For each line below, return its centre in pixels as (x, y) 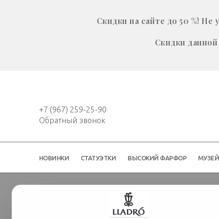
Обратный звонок (72, 120)
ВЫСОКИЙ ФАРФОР (157, 158)
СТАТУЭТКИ (98, 158)
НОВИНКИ (54, 158)
